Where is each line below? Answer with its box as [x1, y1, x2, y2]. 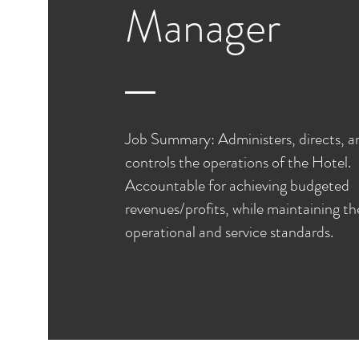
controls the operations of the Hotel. [124, 151, 351, 174]
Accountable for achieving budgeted [124, 174, 349, 197]
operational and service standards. [124, 220, 333, 244]
